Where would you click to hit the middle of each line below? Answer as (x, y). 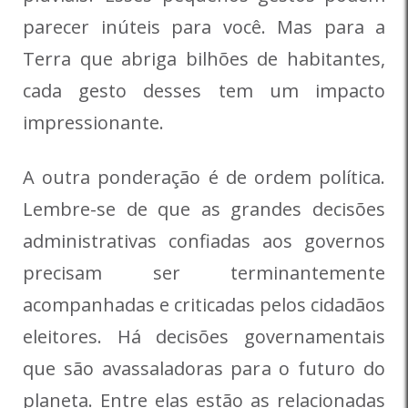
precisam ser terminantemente (204, 273)
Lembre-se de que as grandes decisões (204, 209)
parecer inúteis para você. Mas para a (204, 27)
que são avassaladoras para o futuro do (204, 369)
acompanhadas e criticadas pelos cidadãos (204, 305)
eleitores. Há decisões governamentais (204, 337)
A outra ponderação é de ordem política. (204, 178)
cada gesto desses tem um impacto (204, 91)
